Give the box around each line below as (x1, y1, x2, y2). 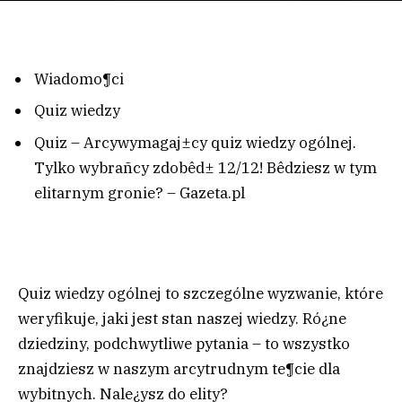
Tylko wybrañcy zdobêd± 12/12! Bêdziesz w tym (34, 157, 377, 178)
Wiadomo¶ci (34, 68, 124, 89)
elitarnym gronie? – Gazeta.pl (34, 182, 245, 203)
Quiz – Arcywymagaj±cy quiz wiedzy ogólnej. (34, 132, 356, 153)
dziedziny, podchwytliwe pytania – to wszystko (18, 334, 350, 354)
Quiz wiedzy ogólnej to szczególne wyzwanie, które (18, 284, 383, 304)
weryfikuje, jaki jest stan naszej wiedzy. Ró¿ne (18, 309, 346, 329)
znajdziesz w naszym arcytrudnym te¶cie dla (18, 359, 340, 380)
